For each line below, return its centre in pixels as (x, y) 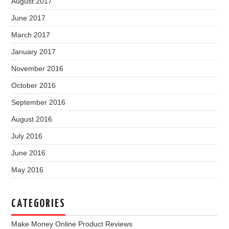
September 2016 (39, 102)
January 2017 (34, 52)
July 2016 (27, 136)
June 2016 (29, 153)
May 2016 (28, 170)
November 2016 (38, 68)
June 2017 (29, 18)
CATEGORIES (39, 204)
